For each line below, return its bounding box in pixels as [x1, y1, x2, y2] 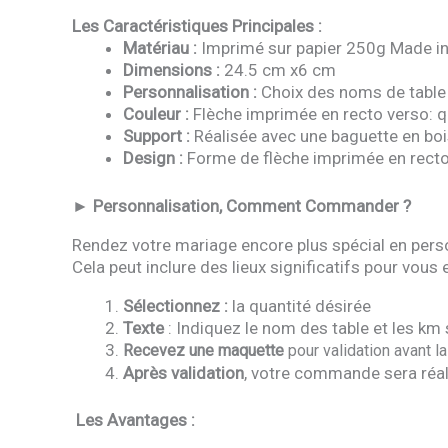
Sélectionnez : [123, 295, 228, 316]
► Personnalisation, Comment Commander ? [72, 195, 411, 216]
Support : [123, 126, 190, 147]
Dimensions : [123, 60, 220, 81]
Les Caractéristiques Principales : [72, 16, 322, 37]
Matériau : [123, 38, 197, 59]
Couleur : [123, 104, 189, 125]
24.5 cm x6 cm [220, 60, 336, 81]
